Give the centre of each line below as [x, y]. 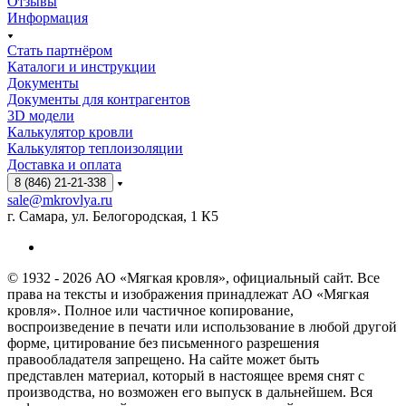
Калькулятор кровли [70, 131]
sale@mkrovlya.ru [60, 199]
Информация [48, 17]
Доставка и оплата [64, 164]
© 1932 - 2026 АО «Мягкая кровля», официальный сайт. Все [193, 277]
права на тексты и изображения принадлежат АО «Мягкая [188, 294]
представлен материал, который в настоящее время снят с [186, 375]
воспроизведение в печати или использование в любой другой [202, 326]
